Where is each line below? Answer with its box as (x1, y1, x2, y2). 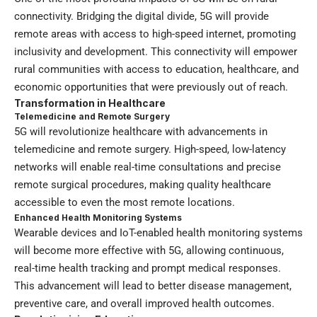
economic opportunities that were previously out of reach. (14, 80, 288, 93)
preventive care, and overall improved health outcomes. (14, 296, 275, 310)
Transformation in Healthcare (14, 96, 166, 109)
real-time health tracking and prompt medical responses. (14, 261, 281, 275)
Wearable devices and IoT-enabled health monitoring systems (14, 226, 303, 239)
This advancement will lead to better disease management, (14, 279, 292, 292)
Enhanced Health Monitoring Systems (14, 212, 182, 223)
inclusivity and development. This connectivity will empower (14, 45, 297, 58)
